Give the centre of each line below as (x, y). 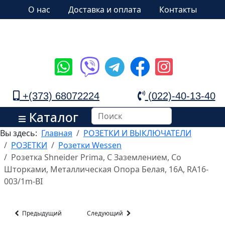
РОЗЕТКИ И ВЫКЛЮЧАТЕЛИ (137, 133)
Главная (57, 133)
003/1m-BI (23, 181)
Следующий (106, 213)
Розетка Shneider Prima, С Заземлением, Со (96, 157)
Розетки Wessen (90, 145)
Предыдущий (41, 213)
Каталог (52, 117)
